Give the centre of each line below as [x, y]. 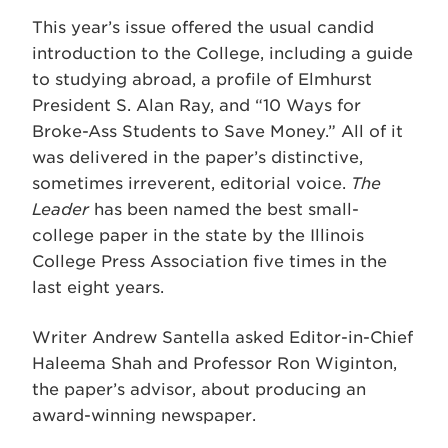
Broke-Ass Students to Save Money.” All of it [217, 131]
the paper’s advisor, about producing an [199, 389]
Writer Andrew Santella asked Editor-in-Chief [222, 337]
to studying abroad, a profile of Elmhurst [202, 79]
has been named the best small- [224, 209]
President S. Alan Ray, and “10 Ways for [196, 105]
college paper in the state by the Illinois [198, 235]
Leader [60, 209]
